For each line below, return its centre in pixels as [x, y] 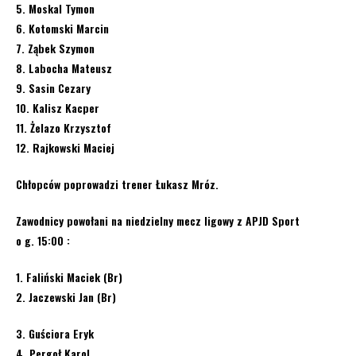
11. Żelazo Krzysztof [64, 128]
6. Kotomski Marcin [62, 28]
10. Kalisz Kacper [58, 108]
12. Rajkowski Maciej [65, 147]
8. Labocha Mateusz [64, 68]
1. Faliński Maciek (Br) [69, 277]
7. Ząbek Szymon [55, 48]
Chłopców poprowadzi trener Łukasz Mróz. [117, 184]
